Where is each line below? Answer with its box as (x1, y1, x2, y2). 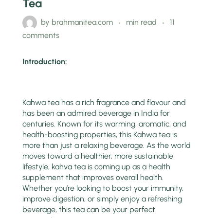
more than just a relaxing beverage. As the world (22, 141, 191, 150)
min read (126, 18, 159, 27)
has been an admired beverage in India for (22, 109, 170, 118)
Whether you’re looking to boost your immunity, (22, 183, 184, 193)
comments (22, 31, 60, 40)
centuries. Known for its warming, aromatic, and (22, 119, 187, 129)
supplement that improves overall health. (22, 173, 164, 182)
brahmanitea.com (52, 18, 113, 27)
